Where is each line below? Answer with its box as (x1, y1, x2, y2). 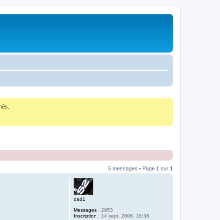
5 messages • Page (108, 165, 156, 172)
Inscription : (74, 213, 100, 219)
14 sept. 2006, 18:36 (100, 213, 149, 219)
